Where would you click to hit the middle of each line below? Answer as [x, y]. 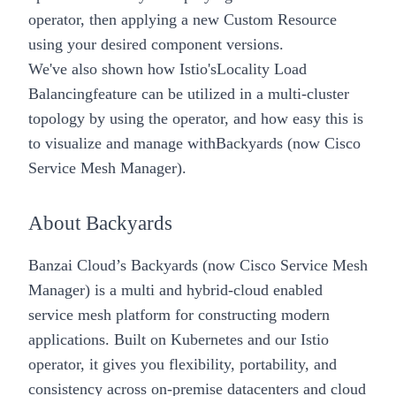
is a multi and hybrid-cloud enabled [209, 289]
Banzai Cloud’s [77, 265]
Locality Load [262, 69]
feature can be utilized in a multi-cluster [221, 93]
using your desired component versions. [156, 44]
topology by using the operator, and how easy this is [196, 118]
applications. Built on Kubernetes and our [162, 339]
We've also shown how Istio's [122, 69]
